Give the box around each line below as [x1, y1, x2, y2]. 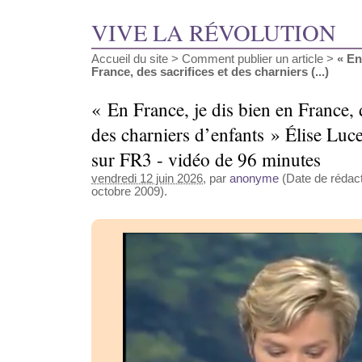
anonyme [229, 172, 279, 186]
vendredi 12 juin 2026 [91, 172, 203, 186]
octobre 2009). [91, 185, 167, 199]
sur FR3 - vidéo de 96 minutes [91, 147, 321, 173]
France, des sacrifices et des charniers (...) [91, 65, 329, 78]
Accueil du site [91, 52, 168, 65]
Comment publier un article [182, 52, 323, 65]
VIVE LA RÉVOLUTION [91, 16, 336, 48]
